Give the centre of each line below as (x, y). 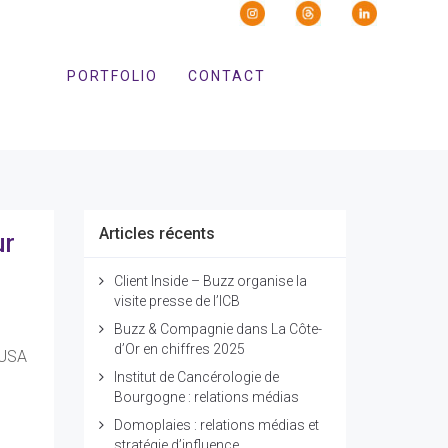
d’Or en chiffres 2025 (179, 349)
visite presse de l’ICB (176, 301)
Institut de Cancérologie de (196, 377)
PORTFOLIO (112, 76)
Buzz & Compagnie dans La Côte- (217, 329)
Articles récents (156, 233)
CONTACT (227, 76)
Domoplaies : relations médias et (216, 425)
